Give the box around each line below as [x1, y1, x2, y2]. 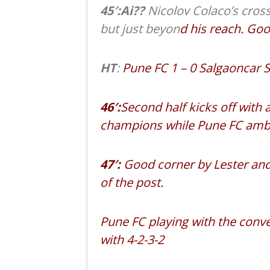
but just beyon [100, 20, 180, 37]
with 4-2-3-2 [100, 231, 164, 248]
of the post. [100, 174, 163, 191]
